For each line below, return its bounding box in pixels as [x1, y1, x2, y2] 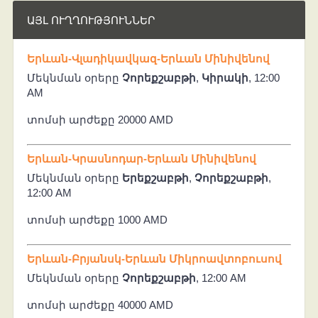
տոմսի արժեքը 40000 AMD [26, 298, 173, 311]
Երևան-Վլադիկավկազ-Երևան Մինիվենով [26, 52, 270, 65]
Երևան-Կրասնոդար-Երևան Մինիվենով [26, 152, 256, 165]
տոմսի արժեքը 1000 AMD [26, 213, 168, 226]
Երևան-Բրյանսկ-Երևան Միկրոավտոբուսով [26, 252, 282, 265]
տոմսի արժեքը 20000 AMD [26, 113, 173, 126]
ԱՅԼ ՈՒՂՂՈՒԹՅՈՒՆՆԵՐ [26, 12, 155, 27]
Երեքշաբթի [121, 171, 189, 184]
